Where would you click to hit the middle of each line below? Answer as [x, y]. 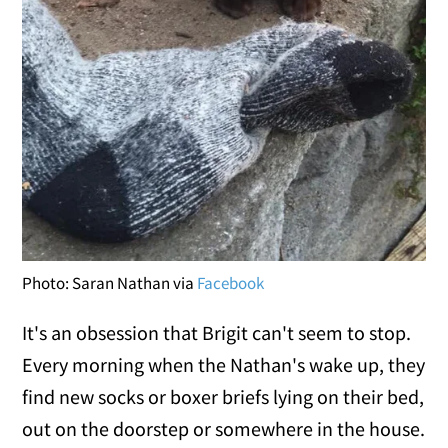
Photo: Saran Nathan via [110, 282]
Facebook [231, 282]
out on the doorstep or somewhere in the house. [224, 428]
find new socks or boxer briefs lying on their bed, [223, 396]
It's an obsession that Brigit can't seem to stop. [217, 332]
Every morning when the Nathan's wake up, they [224, 364]
